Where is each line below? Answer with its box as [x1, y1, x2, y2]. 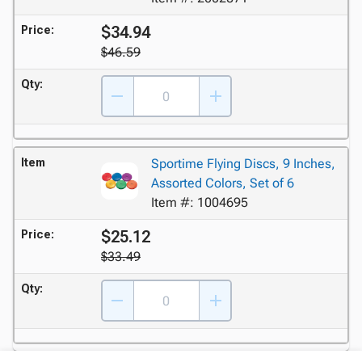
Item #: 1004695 [150, 194, 248, 210]
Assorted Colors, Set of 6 [150, 175, 294, 191]
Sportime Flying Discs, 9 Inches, [150, 155, 335, 171]
